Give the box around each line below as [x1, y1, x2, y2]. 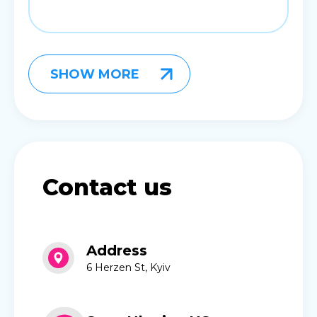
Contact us [42, 173, 172, 202]
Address [86, 242, 147, 260]
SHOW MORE [50, 66, 139, 82]
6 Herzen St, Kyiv [86, 260, 171, 274]
